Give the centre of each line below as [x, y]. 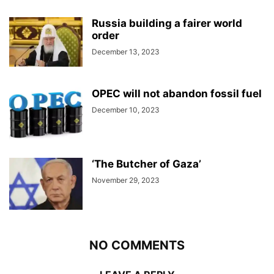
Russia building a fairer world [167, 23]
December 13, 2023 [126, 51]
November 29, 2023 [126, 180]
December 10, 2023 [126, 109]
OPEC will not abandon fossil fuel [177, 93]
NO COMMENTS [137, 245]
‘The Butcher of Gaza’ [146, 164]
